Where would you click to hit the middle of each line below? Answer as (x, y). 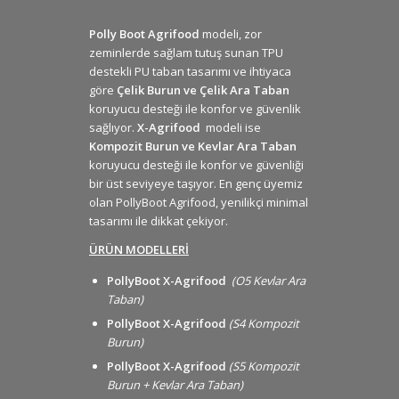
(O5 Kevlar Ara (269, 280)
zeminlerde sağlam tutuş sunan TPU (186, 52)
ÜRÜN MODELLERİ (139, 249)
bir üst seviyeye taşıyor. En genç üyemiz (196, 183)
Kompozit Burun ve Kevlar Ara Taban (193, 146)
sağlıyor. (113, 127)
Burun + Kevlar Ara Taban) (175, 384)
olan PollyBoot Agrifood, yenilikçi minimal (199, 202)
